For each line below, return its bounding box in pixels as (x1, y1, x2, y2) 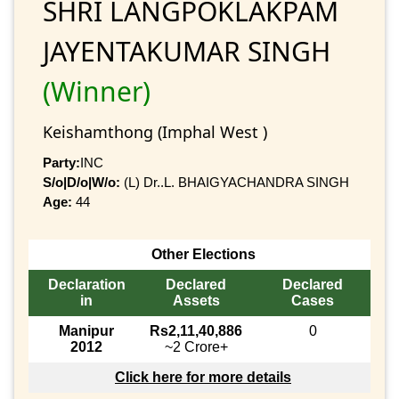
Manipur (59, 323, 114, 339)
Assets (172, 293, 220, 309)
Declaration (47, 277, 126, 293)
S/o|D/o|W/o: (43, 174, 120, 190)
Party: (43, 154, 80, 170)
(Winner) (43, 72, 151, 110)
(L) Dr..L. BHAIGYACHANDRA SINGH (120, 174, 349, 190)
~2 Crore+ (164, 339, 228, 355)
